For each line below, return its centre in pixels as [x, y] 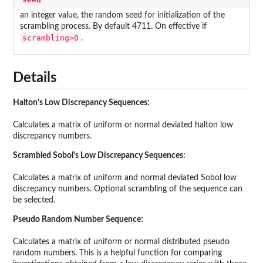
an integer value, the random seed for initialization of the [122, 16]
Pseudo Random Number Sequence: [78, 220]
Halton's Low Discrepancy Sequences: [81, 103]
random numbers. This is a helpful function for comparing [117, 253]
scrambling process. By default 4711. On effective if [113, 27]
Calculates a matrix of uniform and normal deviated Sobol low [125, 178]
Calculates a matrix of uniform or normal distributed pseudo [121, 242]
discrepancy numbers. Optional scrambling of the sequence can [128, 189]
